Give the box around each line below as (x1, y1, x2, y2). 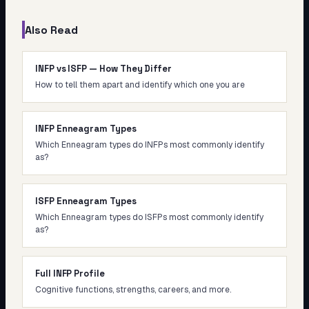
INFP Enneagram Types (35, 123, 137, 134)
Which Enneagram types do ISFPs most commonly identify (35, 212, 263, 223)
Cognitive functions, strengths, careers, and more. (35, 284, 231, 295)
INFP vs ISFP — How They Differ (35, 63, 172, 74)
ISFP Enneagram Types (35, 195, 137, 207)
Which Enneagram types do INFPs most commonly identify (35, 139, 264, 150)
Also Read (25, 22, 78, 37)
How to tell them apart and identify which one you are (35, 79, 245, 90)
